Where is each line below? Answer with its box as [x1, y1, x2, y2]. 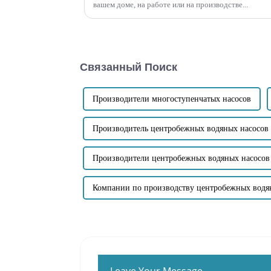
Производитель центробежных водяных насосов [93, 123, 269, 133]
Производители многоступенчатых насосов [93, 94, 251, 103]
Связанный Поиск [80, 60, 177, 73]
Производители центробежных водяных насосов [93, 153, 270, 163]
